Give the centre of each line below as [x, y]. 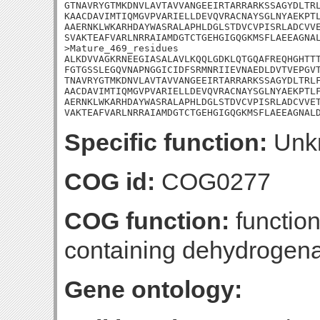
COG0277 [213, 181]
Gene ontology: [153, 289]
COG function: [147, 221]
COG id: [110, 181]
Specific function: [166, 142]
